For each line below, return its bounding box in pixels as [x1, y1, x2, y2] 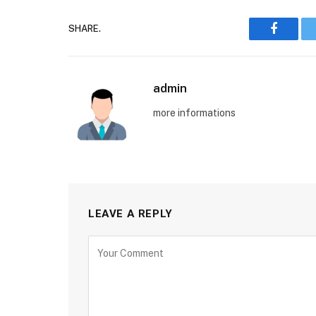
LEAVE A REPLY [88, 207, 173, 220]
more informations [153, 107, 236, 119]
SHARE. [68, 23, 101, 35]
